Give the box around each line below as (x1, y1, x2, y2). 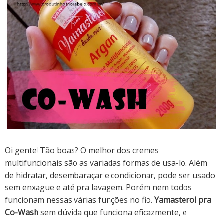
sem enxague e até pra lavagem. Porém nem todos (5, 182, 192, 193)
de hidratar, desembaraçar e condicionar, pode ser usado (5, 170, 215, 181)
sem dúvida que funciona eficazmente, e (38, 207, 187, 218)
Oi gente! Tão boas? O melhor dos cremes (5, 145, 159, 156)
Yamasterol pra (154, 194, 211, 206)
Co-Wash (5, 207, 38, 218)
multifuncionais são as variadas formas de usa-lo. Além (5, 157, 207, 169)
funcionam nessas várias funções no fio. (5, 194, 154, 206)
